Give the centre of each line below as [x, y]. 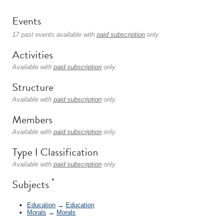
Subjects [32, 184]
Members [32, 120]
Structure [33, 87]
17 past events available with [55, 35]
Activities [33, 55]
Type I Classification [55, 152]
